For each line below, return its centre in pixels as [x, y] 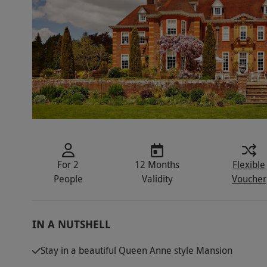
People [68, 179]
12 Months [157, 165]
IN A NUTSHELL [71, 225]
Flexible [249, 165]
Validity [157, 179]
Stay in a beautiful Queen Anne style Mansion [136, 251]
